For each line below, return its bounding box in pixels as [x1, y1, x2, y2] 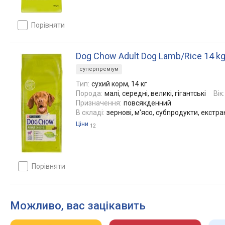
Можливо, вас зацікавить [10, 199, 146, 212]
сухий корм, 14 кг [91, 80, 147, 88]
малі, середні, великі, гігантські [104, 89, 206, 97]
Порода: [76, 89, 102, 97]
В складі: [76, 108, 104, 117]
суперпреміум [79, 66, 119, 72]
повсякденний [124, 99, 171, 107]
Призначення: [76, 99, 122, 107]
